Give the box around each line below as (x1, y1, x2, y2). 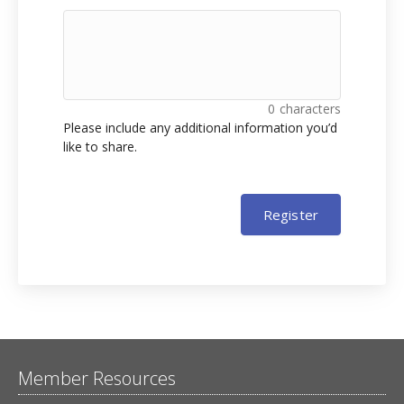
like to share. (63, 138, 137, 156)
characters (280, 100, 341, 118)
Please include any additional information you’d (63, 119, 337, 137)
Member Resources (18, 366, 176, 391)
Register (262, 206, 318, 225)
